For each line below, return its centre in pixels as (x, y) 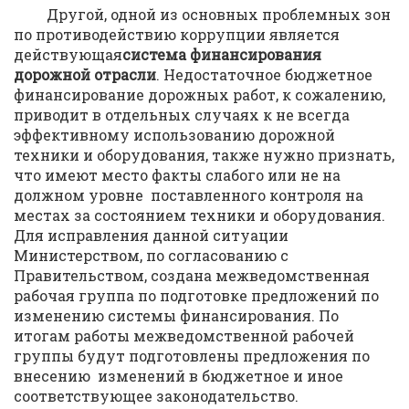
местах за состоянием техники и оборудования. (199, 215)
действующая (68, 54)
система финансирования (222, 54)
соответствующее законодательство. (156, 396)
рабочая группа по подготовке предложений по (196, 295)
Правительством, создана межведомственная (192, 275)
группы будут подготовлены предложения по (192, 356)
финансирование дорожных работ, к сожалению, (199, 94)
